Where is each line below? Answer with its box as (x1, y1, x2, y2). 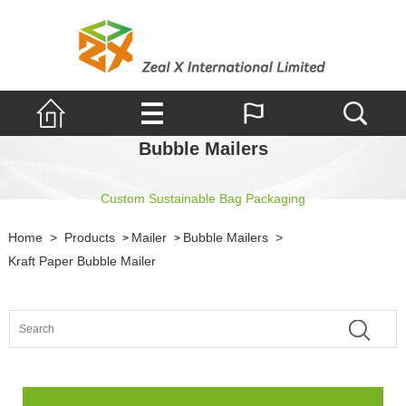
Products (63, 230, 115, 245)
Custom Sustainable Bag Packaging (101, 191, 305, 206)
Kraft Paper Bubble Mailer (7, 254, 156, 268)
